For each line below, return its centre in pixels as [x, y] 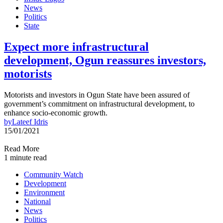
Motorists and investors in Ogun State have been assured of [97, 95]
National [37, 201]
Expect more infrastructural [76, 47]
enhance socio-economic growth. [56, 112]
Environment [44, 192]
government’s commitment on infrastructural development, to [99, 104]
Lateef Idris [30, 121]
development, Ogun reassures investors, [105, 60]
